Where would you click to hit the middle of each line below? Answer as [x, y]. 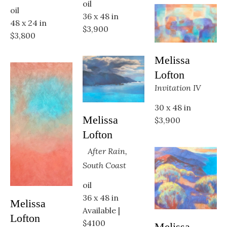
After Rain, [107, 151]
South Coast [104, 165]
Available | [101, 210]
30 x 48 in [173, 107]
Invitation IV [178, 87]
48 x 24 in [28, 23]
